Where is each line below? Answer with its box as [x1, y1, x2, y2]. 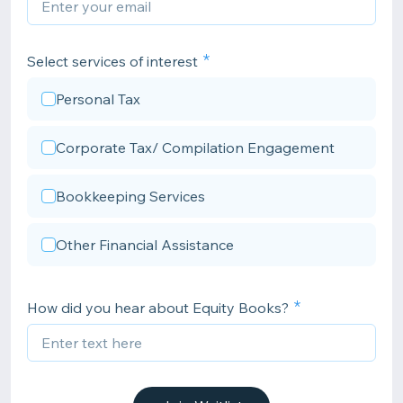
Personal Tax [56, 90, 140, 108]
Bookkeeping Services [56, 187, 205, 205]
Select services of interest [27, 52, 198, 70]
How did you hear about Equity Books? [27, 299, 289, 317]
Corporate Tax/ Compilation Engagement [56, 139, 335, 157]
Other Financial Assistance [56, 236, 234, 254]
